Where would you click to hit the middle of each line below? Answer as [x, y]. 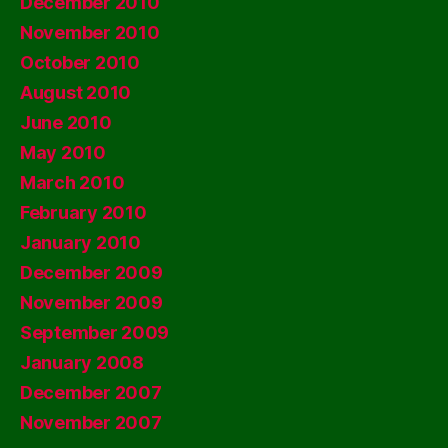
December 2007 [91, 392]
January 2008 [82, 362]
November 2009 [91, 302]
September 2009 [95, 332]
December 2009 [91, 272]
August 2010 [76, 92]
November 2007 [91, 422]
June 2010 [66, 122]
